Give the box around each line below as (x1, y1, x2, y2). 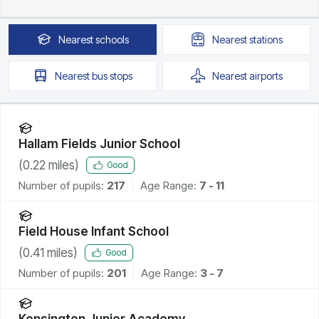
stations (249, 33, 283, 46)
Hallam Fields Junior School (19, 136, 180, 151)
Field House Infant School (19, 224, 169, 239)
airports (249, 69, 283, 82)
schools (95, 33, 129, 46)
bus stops (91, 69, 132, 82)
